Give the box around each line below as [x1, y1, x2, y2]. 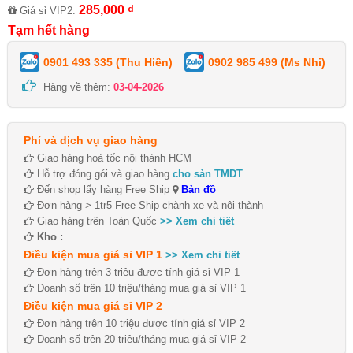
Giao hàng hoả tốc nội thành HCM [34, 152, 191, 165]
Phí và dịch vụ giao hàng [24, 134, 158, 147]
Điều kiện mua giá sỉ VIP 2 [24, 299, 162, 313]
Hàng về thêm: [40, 81, 113, 94]
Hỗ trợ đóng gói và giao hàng [34, 168, 173, 180]
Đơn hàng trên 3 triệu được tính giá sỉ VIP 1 [34, 266, 240, 279]
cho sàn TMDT [173, 168, 243, 180]
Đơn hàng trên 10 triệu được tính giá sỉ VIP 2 [34, 318, 245, 330]
